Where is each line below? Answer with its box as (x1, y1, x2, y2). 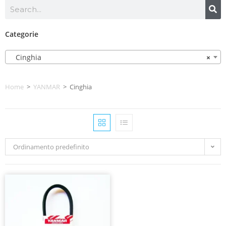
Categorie (5, 29, 38, 39)
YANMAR (33, 82, 60, 92)
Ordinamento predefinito (13, 142, 89, 152)
